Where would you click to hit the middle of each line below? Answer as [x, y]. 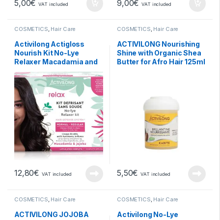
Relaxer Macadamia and [56, 61]
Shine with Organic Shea [159, 53]
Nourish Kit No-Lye [47, 53]
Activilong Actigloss [50, 44]
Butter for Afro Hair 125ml [161, 61]
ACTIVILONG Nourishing [159, 44]
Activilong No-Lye [148, 214]
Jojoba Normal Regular [54, 70]
